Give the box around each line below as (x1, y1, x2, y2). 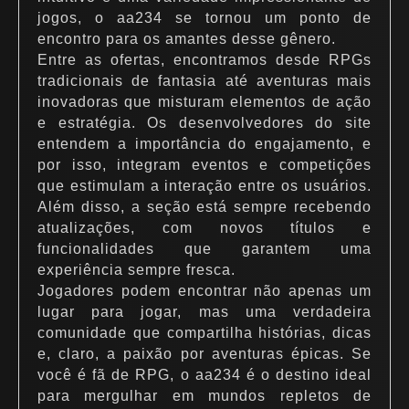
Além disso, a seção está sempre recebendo (37, 199, 372, 215)
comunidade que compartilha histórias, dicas (37, 325, 372, 341)
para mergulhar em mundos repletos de (37, 388, 372, 404)
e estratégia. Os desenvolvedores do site (37, 115, 372, 131)
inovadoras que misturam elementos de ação (37, 94, 372, 110)
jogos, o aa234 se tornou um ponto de (37, 10, 372, 26)
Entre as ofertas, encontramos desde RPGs (37, 52, 372, 68)
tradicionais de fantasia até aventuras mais (37, 73, 372, 89)
